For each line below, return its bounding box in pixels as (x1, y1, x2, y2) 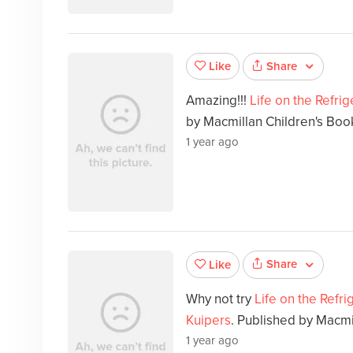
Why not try (185, 290, 255, 307)
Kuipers (185, 311, 231, 329)
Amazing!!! (185, 92, 250, 109)
